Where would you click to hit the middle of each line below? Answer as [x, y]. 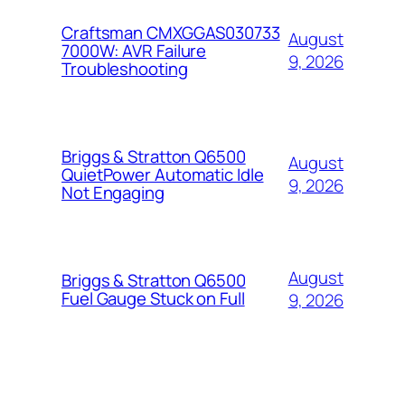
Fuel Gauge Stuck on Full [153, 298]
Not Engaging [113, 192]
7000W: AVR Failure [134, 50]
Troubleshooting [125, 68]
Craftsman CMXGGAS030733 [171, 32]
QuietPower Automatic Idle [163, 174]
